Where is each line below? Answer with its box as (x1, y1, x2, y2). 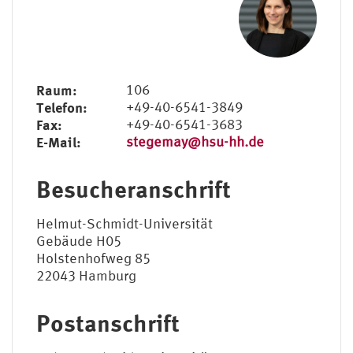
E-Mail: (36, 132, 81, 150)
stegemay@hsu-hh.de (125, 132, 264, 150)
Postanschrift (36, 308, 180, 336)
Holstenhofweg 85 (36, 249, 150, 266)
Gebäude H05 (36, 232, 121, 249)
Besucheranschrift (36, 174, 231, 203)
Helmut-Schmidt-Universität (36, 214, 213, 232)
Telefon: (36, 98, 87, 116)
